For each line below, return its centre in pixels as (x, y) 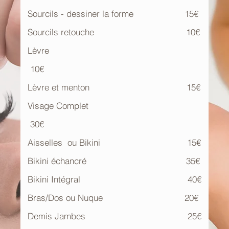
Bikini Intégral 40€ (114, 179)
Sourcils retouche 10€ (114, 32)
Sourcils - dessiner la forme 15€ (113, 14)
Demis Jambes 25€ (114, 216)
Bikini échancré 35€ (114, 161)
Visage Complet (105, 106)
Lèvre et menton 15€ (114, 87)
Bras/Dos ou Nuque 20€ (113, 198)
